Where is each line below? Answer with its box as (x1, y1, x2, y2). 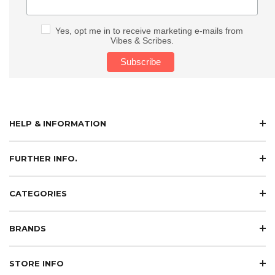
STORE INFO (9, 258, 64, 268)
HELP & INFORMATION (9, 118, 106, 128)
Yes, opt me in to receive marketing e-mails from (55, 25, 243, 36)
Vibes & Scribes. (110, 35, 174, 45)
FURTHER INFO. (9, 153, 77, 163)
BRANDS (9, 223, 46, 233)
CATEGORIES (9, 188, 67, 198)
